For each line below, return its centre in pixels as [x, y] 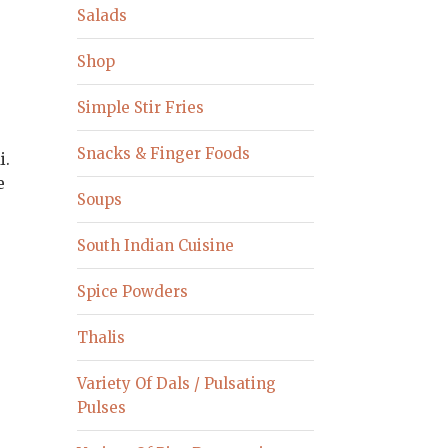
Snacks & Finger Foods [164, 153]
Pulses [102, 407]
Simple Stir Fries [141, 107]
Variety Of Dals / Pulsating [177, 383]
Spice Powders [133, 291]
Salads [102, 15]
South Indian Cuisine [156, 245]
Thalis [101, 337]
